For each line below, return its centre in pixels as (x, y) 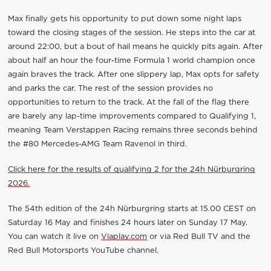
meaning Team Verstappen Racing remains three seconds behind (132, 130)
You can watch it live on (54, 237)
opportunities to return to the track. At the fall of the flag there (128, 102)
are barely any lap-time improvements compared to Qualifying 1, (132, 116)
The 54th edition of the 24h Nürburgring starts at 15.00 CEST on (132, 209)
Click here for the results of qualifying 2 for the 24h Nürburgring (131, 169)
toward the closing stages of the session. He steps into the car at (131, 33)
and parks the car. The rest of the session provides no (110, 88)
